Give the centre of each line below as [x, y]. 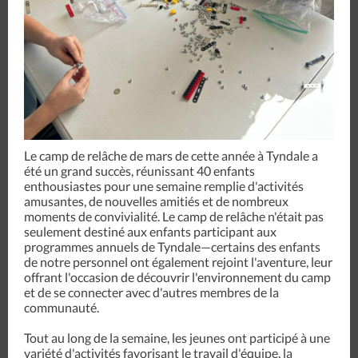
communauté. [62, 307]
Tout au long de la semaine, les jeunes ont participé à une [177, 338]
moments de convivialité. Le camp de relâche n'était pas [174, 216]
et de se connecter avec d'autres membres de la [151, 292]
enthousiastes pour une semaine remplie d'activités [164, 186]
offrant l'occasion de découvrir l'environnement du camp [177, 277]
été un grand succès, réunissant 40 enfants [139, 171]
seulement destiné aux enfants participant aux [150, 231]
